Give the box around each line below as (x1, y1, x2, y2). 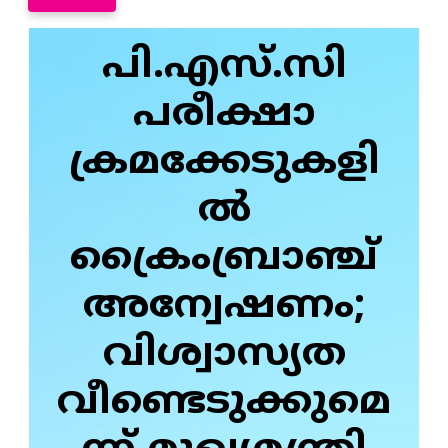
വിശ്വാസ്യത (102, 330, 346, 381)
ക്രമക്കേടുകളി (68, 138, 380, 189)
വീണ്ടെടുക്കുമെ (57, 378, 391, 429)
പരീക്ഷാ (132, 90, 316, 141)
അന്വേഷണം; (83, 282, 365, 333)
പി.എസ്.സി (101, 42, 347, 93)
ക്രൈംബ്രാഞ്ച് (70, 234, 378, 285)
